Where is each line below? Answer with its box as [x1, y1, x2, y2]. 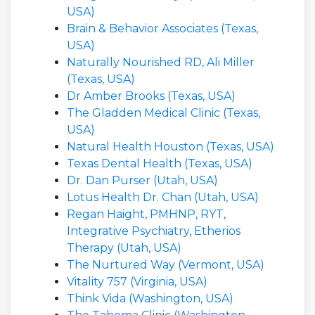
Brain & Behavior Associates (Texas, [67, 22, 258, 35]
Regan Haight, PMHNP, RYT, [67, 207, 226, 221]
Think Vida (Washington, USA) [67, 292, 233, 305]
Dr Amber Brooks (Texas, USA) [67, 89, 236, 103]
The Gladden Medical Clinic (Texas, [67, 106, 260, 120]
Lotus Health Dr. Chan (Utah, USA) [67, 191, 259, 204]
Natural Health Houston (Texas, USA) [67, 140, 274, 153]
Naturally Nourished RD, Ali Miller [67, 56, 255, 69]
